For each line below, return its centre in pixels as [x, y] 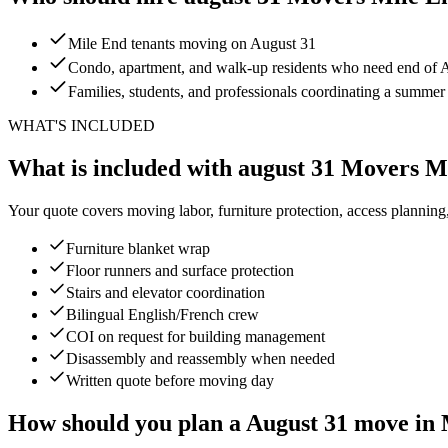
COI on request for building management [195, 337]
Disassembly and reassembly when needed [200, 359]
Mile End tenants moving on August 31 [192, 44]
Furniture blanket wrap [138, 249]
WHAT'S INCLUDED [81, 126]
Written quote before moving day [170, 381]
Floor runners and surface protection [180, 271]
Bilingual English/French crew [162, 315]
